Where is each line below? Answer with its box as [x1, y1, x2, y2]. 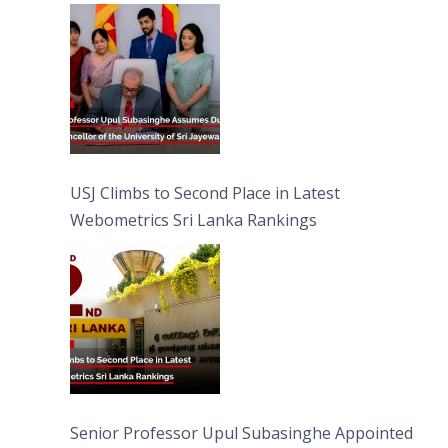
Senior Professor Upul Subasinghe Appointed [70, 422, 413, 445]
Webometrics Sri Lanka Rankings [70, 209, 317, 232]
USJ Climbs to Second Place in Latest [70, 182, 340, 205]
